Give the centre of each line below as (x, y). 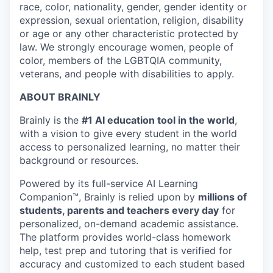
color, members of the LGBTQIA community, (121, 61)
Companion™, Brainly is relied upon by (109, 197)
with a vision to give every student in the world (128, 134)
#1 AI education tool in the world (158, 120)
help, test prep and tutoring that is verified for (126, 251)
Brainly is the (51, 120)
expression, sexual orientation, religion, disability (132, 20)
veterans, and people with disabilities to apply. (127, 74)
